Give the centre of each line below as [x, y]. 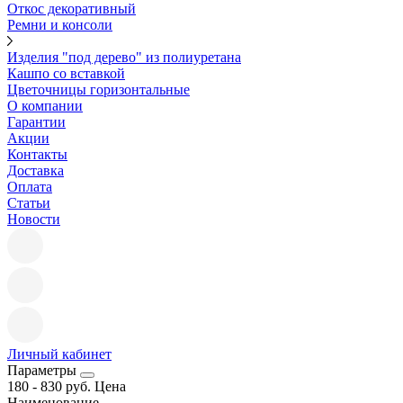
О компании [45, 106]
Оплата [30, 187]
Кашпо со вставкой [66, 73]
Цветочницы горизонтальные [99, 90]
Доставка [36, 170]
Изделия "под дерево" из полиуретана [124, 57]
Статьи [29, 203]
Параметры [44, 370]
